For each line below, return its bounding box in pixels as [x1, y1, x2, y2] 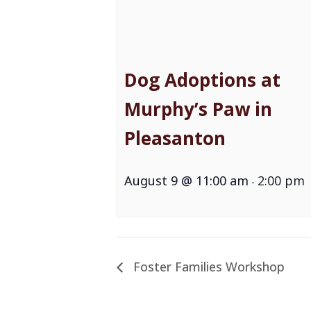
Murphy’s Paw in [124, 96, 272, 122]
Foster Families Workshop [130, 258, 285, 276]
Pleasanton [124, 126, 226, 151]
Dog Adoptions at [124, 67, 280, 93]
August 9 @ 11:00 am [124, 172, 249, 190]
